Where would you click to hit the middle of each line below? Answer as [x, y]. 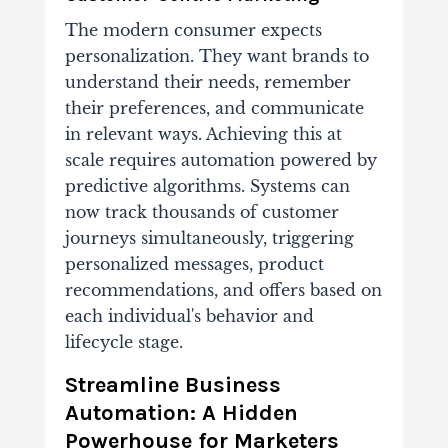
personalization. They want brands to [216, 56]
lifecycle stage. [123, 342]
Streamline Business [172, 385]
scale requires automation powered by [220, 160]
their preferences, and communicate [214, 108]
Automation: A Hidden [181, 413]
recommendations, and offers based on [223, 290]
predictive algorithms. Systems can [207, 186]
